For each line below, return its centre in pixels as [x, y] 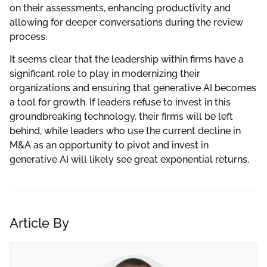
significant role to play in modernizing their [105, 74]
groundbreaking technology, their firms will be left [121, 117]
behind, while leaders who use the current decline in [125, 131]
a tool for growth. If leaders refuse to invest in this [120, 103]
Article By [39, 223]
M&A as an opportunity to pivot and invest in [109, 145]
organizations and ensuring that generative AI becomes [133, 88]
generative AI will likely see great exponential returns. [129, 160]
